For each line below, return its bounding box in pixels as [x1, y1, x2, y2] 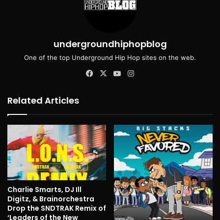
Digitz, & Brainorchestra [7, 193, 94, 204]
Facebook [95, 68, 129, 78]
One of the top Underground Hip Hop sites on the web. [24, 53, 196, 61]
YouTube [122, 68, 153, 78]
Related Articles [7, 94, 79, 107]
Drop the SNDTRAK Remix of [7, 203, 106, 213]
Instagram [136, 68, 170, 78]
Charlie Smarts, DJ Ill [7, 184, 82, 194]
